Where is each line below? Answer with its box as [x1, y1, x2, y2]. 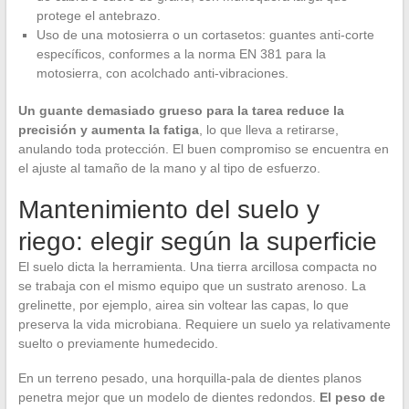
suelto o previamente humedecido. [17, 336, 218, 351]
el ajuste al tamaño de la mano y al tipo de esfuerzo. [17, 161, 320, 176]
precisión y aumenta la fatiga [17, 122, 199, 138]
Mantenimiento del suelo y [17, 195, 320, 225]
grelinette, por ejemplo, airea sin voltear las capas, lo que [17, 298, 349, 313]
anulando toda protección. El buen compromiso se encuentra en [17, 142, 389, 157]
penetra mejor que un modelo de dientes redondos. [17, 390, 320, 405]
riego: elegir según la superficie [17, 227, 377, 257]
